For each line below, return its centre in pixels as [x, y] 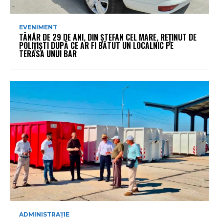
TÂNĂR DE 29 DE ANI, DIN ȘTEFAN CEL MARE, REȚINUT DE [108, 37]
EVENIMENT [38, 27]
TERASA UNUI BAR [48, 54]
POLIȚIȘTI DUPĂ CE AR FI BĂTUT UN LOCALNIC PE [96, 46]
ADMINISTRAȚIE [44, 214]
